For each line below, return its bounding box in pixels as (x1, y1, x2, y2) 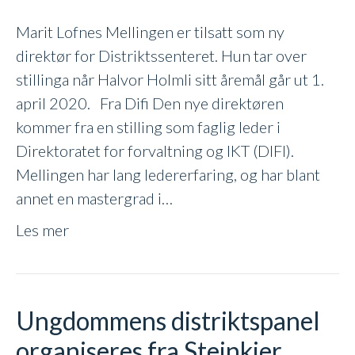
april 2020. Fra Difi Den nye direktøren (16, 93, 284, 113)
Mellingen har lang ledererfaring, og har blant (16, 164, 320, 184)
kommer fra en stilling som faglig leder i (16, 116, 281, 136)
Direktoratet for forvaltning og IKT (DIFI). (16, 140, 294, 160)
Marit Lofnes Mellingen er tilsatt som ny (16, 21, 284, 41)
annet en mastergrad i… (16, 188, 173, 208)
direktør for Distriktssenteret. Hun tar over (16, 45, 307, 65)
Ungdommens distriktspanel (16, 304, 320, 336)
